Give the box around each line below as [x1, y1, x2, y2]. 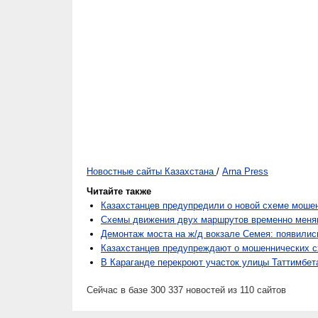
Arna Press [222, 166, 268, 177]
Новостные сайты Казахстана [87, 166, 214, 177]
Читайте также [87, 186, 151, 197]
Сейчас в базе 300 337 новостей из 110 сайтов [87, 285, 286, 295]
